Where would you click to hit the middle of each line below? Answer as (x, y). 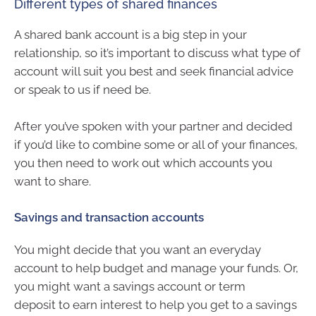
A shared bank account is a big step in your (130, 35)
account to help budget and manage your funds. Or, (156, 268)
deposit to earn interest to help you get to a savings (156, 305)
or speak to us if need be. (83, 90)
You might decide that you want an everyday (138, 250)
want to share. (53, 181)
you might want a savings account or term (130, 287)
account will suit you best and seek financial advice (154, 72)
